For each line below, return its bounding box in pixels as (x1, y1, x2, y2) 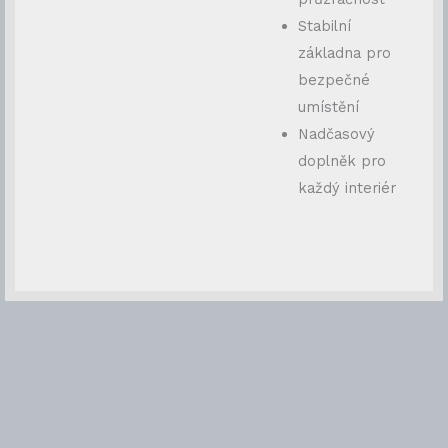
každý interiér (297, 179, 396, 198)
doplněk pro (297, 152, 386, 171)
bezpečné (297, 71, 370, 90)
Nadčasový (297, 125, 375, 144)
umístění (297, 98, 359, 117)
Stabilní (297, 17, 351, 36)
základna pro (297, 44, 391, 63)
